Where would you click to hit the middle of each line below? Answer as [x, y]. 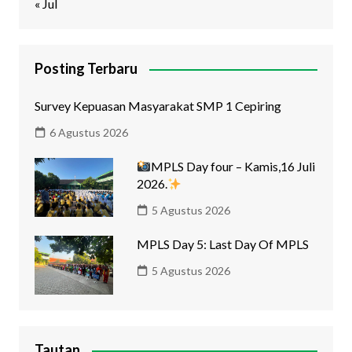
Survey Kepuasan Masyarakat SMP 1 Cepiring [158, 106]
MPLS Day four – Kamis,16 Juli [233, 167]
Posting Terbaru [86, 69]
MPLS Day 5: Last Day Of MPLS [222, 244]
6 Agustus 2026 [88, 133]
